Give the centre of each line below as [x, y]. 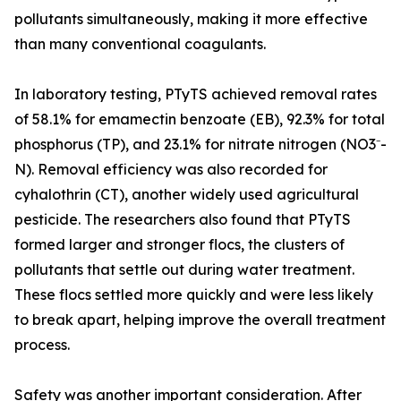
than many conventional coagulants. [140, 44]
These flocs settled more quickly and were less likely [194, 295]
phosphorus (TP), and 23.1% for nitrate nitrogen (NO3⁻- [200, 145]
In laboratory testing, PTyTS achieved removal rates [196, 94]
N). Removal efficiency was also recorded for [171, 170]
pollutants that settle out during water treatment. [184, 270]
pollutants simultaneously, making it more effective [191, 19]
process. [42, 345]
